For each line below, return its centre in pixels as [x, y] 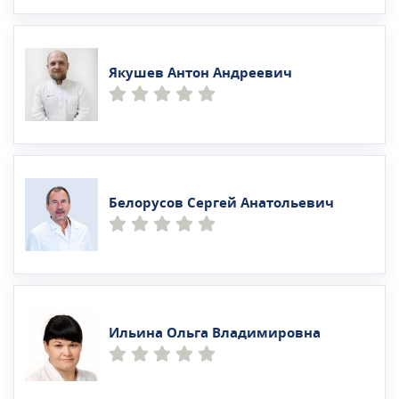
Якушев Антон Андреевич [200, 73]
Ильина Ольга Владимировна [215, 334]
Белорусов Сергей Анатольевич [221, 204]
